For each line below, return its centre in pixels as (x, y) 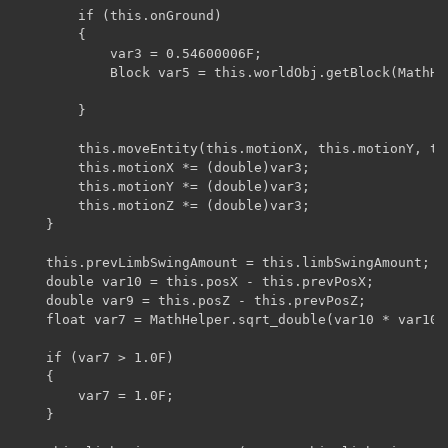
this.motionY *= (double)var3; (162, 186)
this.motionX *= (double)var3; (162, 167)
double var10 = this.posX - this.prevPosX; (194, 281)
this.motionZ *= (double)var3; (162, 205)
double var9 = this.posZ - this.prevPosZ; (190, 300)
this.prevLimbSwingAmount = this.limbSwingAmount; (222, 262)
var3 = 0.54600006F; (138, 53)
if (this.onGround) (118, 15)
